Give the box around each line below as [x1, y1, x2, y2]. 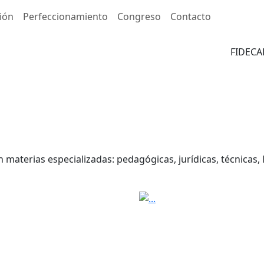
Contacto [170, 10, 211, 23]
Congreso [117, 10, 161, 23]
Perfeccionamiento [23, 10, 108, 23]
